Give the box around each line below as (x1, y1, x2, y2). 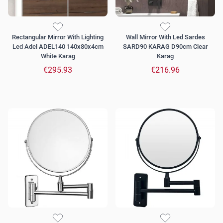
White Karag (40, 52, 75, 60)
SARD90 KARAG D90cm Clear (122, 43, 208, 51)
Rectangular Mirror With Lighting (12, 33, 104, 41)
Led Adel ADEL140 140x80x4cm (12, 43, 104, 51)
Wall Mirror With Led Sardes (125, 33, 205, 41)
